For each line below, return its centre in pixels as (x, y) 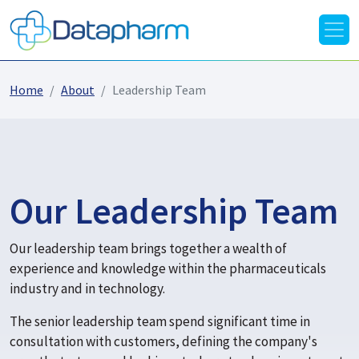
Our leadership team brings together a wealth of (148, 248)
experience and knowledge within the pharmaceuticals (168, 268)
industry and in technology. (89, 288)
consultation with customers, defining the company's (163, 341)
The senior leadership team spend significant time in (160, 321)
